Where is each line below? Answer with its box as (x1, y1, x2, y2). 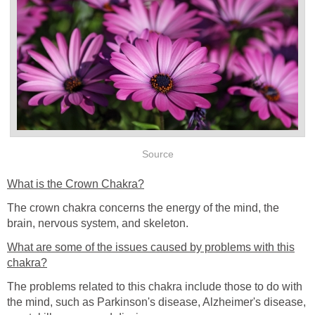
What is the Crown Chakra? (7, 178, 144, 191)
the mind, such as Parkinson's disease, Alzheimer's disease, (7, 296, 306, 309)
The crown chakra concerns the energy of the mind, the (7, 202, 279, 214)
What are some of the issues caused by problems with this (7, 241, 295, 254)
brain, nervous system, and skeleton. (7, 217, 188, 230)
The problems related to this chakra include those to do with (7, 281, 302, 293)
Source (141, 148, 174, 160)
